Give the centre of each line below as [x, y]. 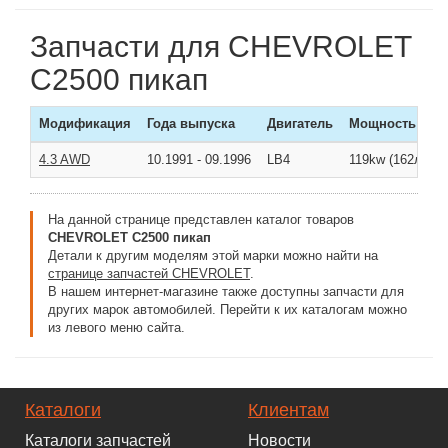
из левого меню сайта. [116, 327]
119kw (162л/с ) [395, 159]
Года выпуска [191, 123]
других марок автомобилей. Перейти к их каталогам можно [227, 309]
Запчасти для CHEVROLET [220, 46]
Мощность [382, 123]
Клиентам [288, 410]
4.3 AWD [64, 159]
